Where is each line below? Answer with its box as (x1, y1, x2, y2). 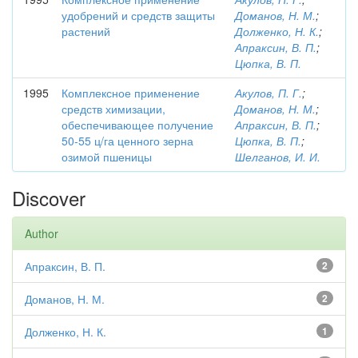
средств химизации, (62, 101, 165, 117)
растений (62, 23, 110, 39)
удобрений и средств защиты (62, 7, 215, 23)
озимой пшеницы (62, 149, 152, 165)
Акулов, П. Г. (235, 85, 302, 101)
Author (25, 225, 58, 241)
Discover (12, 184, 86, 212)
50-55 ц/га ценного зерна (62, 133, 193, 149)
